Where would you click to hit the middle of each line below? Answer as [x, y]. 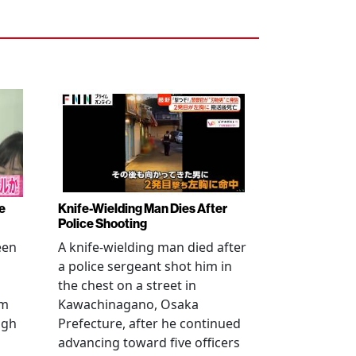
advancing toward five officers [149, 342]
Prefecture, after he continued [149, 323]
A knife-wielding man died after [152, 247]
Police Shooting [103, 224]
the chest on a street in [127, 285]
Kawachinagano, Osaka [128, 304]
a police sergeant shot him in [145, 266]
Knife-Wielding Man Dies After [143, 209]
